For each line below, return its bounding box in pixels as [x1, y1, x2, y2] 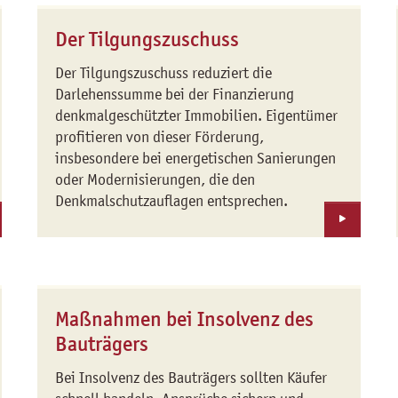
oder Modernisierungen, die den [55, 171, 256, 188]
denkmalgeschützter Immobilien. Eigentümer [55, 107, 338, 124]
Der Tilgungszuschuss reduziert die [55, 64, 273, 82]
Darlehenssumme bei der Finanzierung [55, 85, 295, 103]
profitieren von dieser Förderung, [55, 128, 265, 146]
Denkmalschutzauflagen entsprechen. [55, 192, 289, 210]
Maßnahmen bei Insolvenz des [55, 306, 314, 331]
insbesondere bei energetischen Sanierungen [55, 149, 337, 167]
